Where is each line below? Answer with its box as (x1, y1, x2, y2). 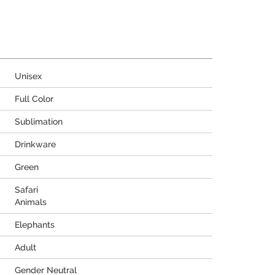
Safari (15, 185, 38, 195)
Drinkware (15, 139, 56, 149)
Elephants (15, 220, 55, 230)
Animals (15, 197, 47, 207)
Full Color (15, 94, 53, 104)
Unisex (15, 71, 42, 81)
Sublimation (15, 117, 63, 126)
